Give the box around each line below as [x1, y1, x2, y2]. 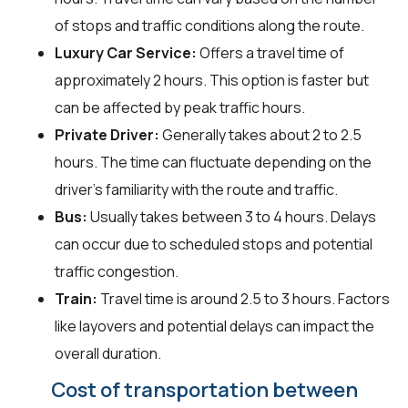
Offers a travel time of [197, 43, 344, 64]
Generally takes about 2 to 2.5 [159, 125, 362, 146]
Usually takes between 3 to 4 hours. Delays [87, 207, 376, 228]
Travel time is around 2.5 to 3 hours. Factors [97, 289, 390, 310]
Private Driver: [55, 125, 159, 146]
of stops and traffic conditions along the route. [55, 15, 364, 36]
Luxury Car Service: [55, 43, 197, 64]
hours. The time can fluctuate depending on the [55, 152, 372, 173]
